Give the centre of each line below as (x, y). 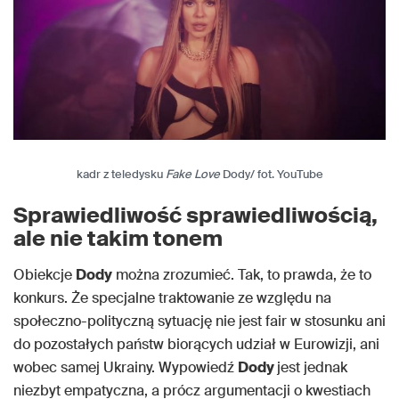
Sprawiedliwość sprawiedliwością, (195, 216)
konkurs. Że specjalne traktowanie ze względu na (172, 298)
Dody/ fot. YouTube (271, 175)
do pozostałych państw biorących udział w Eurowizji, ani (196, 345)
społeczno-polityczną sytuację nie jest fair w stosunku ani (199, 322)
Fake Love (192, 175)
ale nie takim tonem (118, 239)
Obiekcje (45, 275)
